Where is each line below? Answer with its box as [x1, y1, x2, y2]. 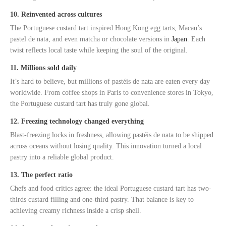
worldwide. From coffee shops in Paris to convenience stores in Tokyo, [10, 88, 213, 96]
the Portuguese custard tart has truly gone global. [10, 99, 150, 107]
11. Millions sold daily [10, 64, 77, 72]
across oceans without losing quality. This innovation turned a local [10, 142, 202, 150]
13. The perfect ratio [10, 171, 73, 179]
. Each [187, 35, 205, 43]
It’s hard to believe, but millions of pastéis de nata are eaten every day [10, 77, 210, 85]
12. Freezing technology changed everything [10, 117, 144, 125]
